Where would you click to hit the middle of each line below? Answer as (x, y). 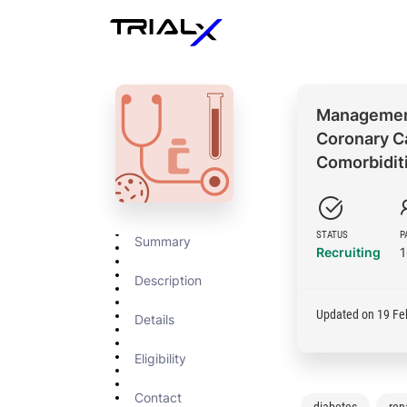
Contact (158, 397)
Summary (163, 241)
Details (154, 319)
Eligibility (160, 358)
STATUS (332, 235)
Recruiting (348, 252)
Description (168, 280)
